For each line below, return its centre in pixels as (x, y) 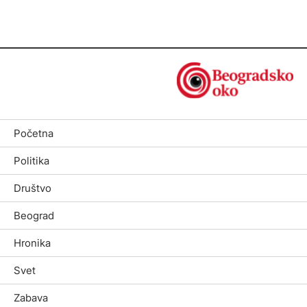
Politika (32, 160)
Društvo (33, 188)
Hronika (32, 243)
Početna (34, 133)
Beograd (34, 215)
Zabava (31, 297)
